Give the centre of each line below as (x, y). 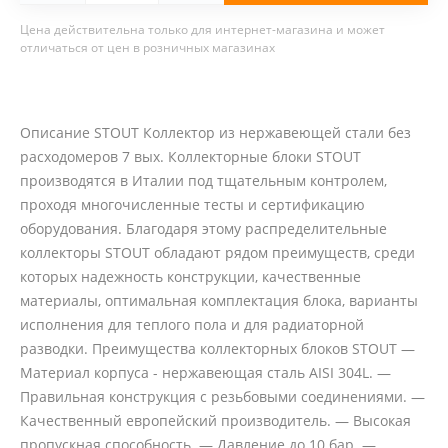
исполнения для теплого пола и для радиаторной (192, 325)
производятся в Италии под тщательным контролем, (203, 181)
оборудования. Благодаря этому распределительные (203, 229)
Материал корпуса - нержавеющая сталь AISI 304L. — (205, 373)
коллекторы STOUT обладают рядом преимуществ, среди (217, 253)
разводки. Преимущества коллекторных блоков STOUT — (217, 349)
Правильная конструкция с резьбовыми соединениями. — (222, 397)
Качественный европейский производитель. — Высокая (215, 421)
